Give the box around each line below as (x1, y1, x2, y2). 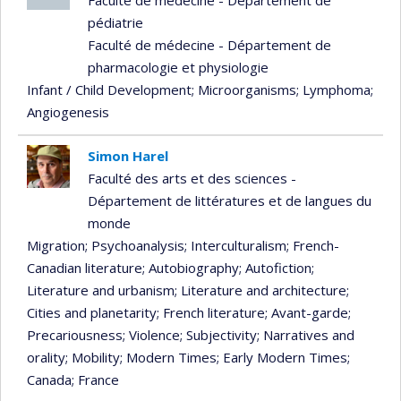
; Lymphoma (296, 80, 371, 98)
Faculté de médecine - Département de (87, 35, 331, 54)
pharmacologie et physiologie (87, 57, 269, 76)
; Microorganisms (192, 80, 296, 98)
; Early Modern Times (217, 347, 347, 366)
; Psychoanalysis (85, 235, 184, 254)
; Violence (123, 325, 180, 344)
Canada (27, 370, 72, 388)
